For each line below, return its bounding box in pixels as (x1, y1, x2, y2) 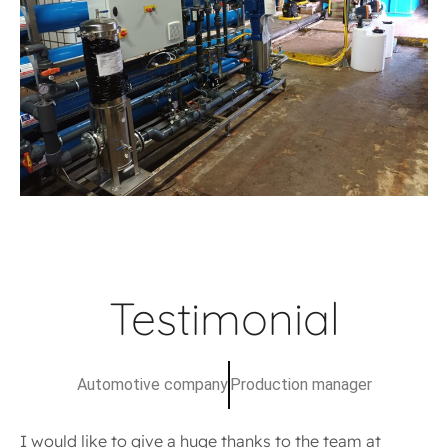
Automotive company (76, 375, 228, 395)
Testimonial (108, 289, 340, 346)
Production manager (229, 375, 372, 395)
